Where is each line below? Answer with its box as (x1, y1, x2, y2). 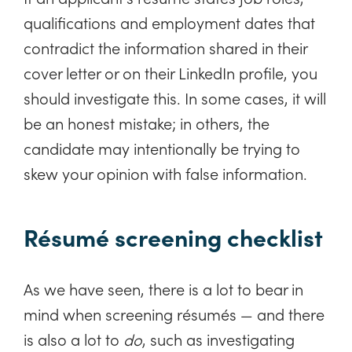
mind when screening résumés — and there (24, 302, 324, 324)
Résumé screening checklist (24, 219, 323, 253)
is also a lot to (24, 327, 123, 350)
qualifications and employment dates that (24, 10, 315, 33)
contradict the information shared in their (24, 35, 307, 58)
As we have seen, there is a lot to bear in (24, 277, 303, 299)
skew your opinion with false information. (24, 161, 307, 184)
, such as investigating (142, 327, 295, 350)
